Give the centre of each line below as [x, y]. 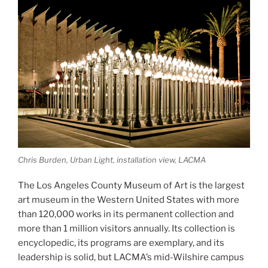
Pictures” [111, 13]
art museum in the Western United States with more [129, 200]
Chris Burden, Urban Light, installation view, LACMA [112, 160]
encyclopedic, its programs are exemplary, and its [121, 243]
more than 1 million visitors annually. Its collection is [127, 228]
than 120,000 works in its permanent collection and [126, 214]
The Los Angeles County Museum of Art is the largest [131, 185]
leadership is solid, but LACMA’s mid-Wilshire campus [131, 257]
